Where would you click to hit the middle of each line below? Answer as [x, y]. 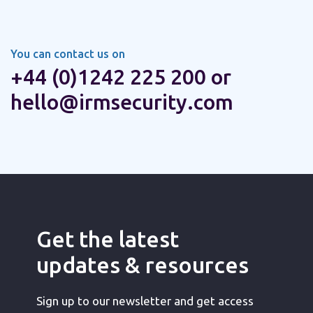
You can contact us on [68, 54]
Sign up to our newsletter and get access [145, 301]
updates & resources [143, 265]
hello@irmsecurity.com [122, 102]
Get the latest [108, 239]
